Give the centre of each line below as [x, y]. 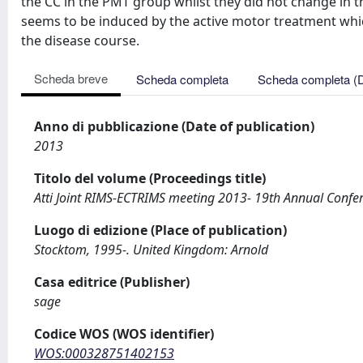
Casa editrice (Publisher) [112, 282]
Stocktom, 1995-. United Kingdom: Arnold [151, 250]
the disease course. [80, 41]
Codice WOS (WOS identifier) [124, 334]
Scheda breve [71, 78]
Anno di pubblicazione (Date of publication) [174, 126]
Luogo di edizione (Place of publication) [160, 230]
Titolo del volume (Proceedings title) [150, 178]
